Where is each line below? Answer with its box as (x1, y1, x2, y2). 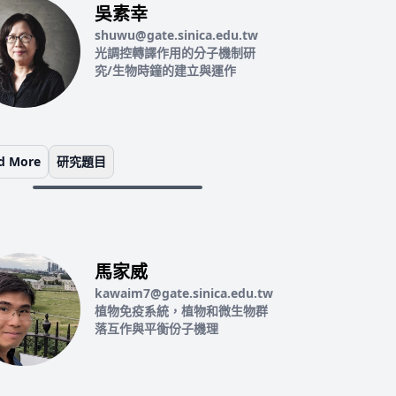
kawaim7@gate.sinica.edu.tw (94, 285, 273, 301)
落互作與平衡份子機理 (94, 320, 218, 337)
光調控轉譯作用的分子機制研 (94, 44, 255, 61)
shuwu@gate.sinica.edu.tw (94, 27, 258, 43)
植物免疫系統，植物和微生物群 (94, 302, 268, 319)
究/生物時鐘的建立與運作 (94, 62, 236, 79)
